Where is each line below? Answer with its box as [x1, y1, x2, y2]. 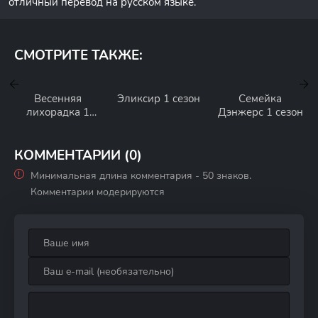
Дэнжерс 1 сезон [217, 105, 303, 119]
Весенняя [33, 92, 82, 106]
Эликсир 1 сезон [117, 92, 201, 106]
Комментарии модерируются [31, 185, 165, 199]
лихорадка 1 [26, 105, 89, 119]
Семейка [238, 92, 283, 106]
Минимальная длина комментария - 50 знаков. [31, 169, 251, 182]
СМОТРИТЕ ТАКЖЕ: [14, 46, 143, 65]
